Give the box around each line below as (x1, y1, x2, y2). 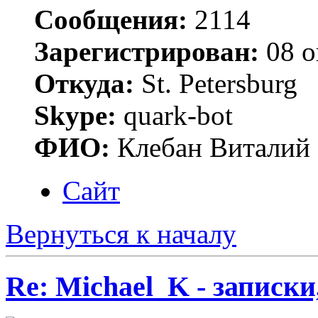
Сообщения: (34, 4, 187, 35)
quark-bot (116, 99, 233, 131)
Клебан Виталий (110, 131, 310, 163)
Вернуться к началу (6, 218, 236, 249)
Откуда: (34, 67, 134, 99)
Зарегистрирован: (34, 35, 259, 67)
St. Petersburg (134, 67, 297, 99)
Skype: (34, 99, 116, 131)
